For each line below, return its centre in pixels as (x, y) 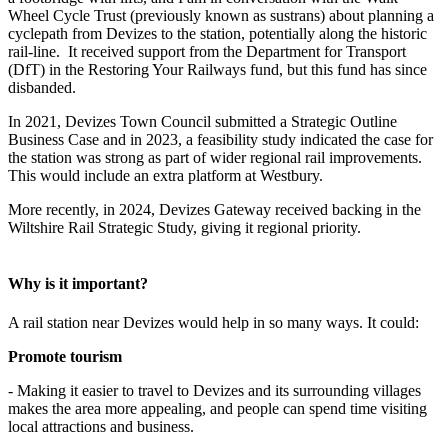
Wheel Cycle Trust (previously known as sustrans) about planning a (221, 15)
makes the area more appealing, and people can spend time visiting (217, 408)
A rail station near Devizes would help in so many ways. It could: (213, 322)
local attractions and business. (101, 426)
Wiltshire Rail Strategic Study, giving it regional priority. (184, 227)
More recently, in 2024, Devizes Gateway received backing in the (214, 209)
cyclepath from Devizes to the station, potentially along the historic (217, 33)
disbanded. (46, 87)
